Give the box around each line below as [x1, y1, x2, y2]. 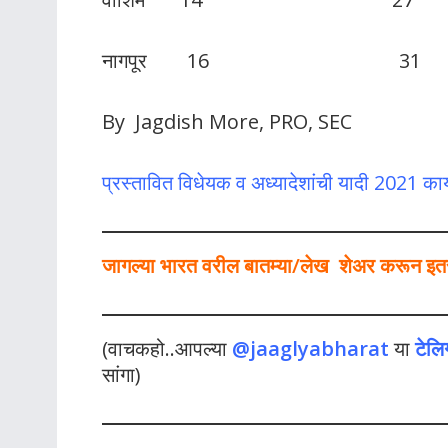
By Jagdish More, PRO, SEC [102, 107, 352, 135]
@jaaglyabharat [232, 334, 389, 362]
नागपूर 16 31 [102, 46, 421, 74]
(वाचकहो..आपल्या [102, 334, 232, 362]
